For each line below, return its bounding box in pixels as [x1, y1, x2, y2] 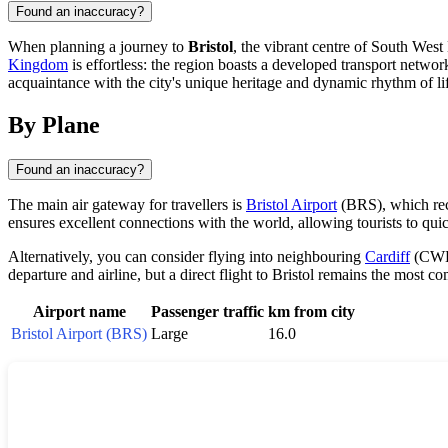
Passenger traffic [151, 302, 264, 320]
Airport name [32, 302, 126, 320]
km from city [268, 302, 355, 320]
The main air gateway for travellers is [8, 195, 246, 213]
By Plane [8, 111, 100, 138]
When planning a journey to [8, 37, 188, 55]
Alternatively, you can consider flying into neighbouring [8, 247, 365, 265]
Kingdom [8, 55, 68, 73]
